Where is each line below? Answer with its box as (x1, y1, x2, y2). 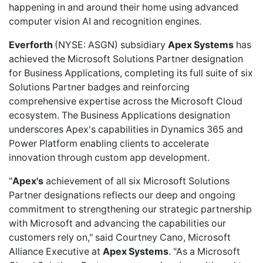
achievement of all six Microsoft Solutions (43, 175, 230, 187)
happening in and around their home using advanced (9, 1, 238, 13)
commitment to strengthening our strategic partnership (9, 203, 252, 215)
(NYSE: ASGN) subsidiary (55, 39, 168, 50)
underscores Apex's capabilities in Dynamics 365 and (9, 123, 243, 135)
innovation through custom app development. (9, 151, 210, 163)
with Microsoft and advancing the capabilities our (9, 217, 226, 229)
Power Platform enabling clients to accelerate (9, 137, 209, 149)
